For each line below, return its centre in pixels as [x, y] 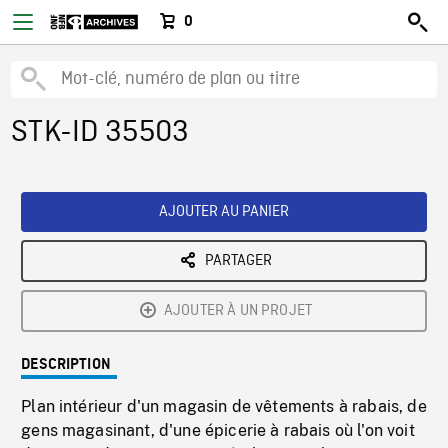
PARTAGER [238, 261]
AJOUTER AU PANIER [224, 212]
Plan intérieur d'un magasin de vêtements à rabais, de [224, 406]
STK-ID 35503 [100, 133]
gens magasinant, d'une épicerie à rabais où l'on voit [218, 430]
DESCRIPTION [66, 365]
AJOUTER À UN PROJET [238, 311]
